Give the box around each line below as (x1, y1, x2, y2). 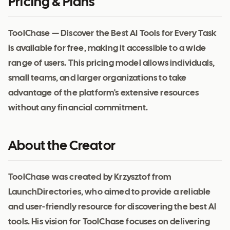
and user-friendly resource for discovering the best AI (8, 203, 217, 212)
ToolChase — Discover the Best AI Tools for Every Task (8, 30, 217, 38)
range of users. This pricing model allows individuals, (8, 60, 215, 68)
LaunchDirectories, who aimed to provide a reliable (8, 188, 211, 197)
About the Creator (8, 140, 116, 153)
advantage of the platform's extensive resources (8, 89, 199, 98)
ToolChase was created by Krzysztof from (8, 174, 171, 182)
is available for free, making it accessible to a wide (8, 45, 206, 53)
